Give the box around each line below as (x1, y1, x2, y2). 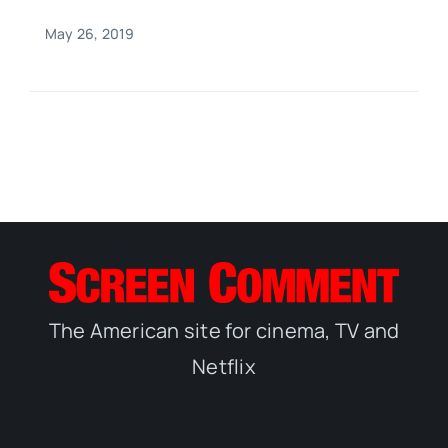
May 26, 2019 (44, 24, 135, 44)
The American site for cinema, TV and (48, 316, 400, 344)
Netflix (192, 352, 256, 380)
